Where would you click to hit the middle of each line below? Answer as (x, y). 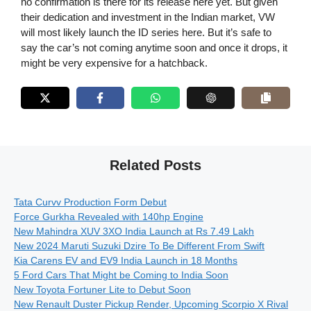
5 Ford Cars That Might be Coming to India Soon (121, 275)
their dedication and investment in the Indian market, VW (148, 17)
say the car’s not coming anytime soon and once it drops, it (154, 48)
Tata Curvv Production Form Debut (90, 202)
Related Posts (155, 165)
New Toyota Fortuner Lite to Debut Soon (102, 289)
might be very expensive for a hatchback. (114, 63)
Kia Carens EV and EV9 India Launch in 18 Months (126, 260)
